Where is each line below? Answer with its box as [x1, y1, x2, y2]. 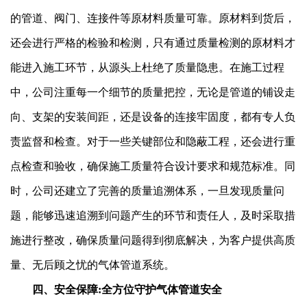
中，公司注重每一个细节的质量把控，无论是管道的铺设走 [10, 86, 295, 98]
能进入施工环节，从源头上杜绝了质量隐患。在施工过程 [10, 61, 284, 73]
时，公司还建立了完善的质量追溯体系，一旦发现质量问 [10, 184, 284, 197]
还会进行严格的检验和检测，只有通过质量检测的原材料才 [10, 36, 295, 49]
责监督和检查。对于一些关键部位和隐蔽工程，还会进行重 [10, 135, 295, 147]
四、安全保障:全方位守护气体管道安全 [10, 283, 222, 295]
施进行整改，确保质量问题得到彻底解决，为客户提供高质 [10, 234, 295, 246]
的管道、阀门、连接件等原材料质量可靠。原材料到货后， [10, 12, 295, 24]
